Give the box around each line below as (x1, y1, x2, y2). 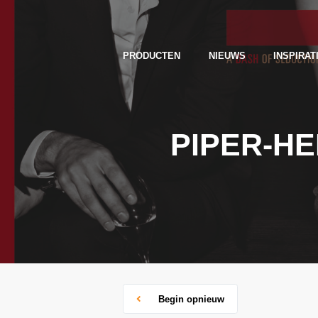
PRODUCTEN (122, 50, 180, 62)
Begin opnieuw (155, 293, 225, 305)
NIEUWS (208, 50, 246, 62)
